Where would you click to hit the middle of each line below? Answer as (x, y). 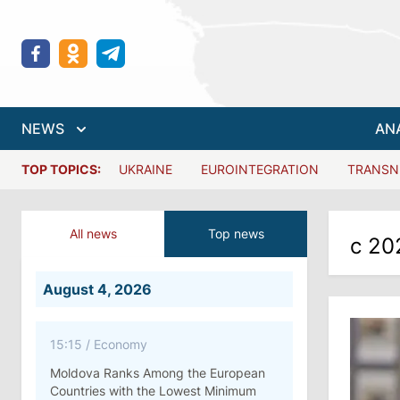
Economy (121, 344)
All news (93, 233)
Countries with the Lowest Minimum (153, 391)
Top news (236, 233)
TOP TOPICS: (61, 169)
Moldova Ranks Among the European (158, 373)
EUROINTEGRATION (260, 169)
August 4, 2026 (97, 289)
